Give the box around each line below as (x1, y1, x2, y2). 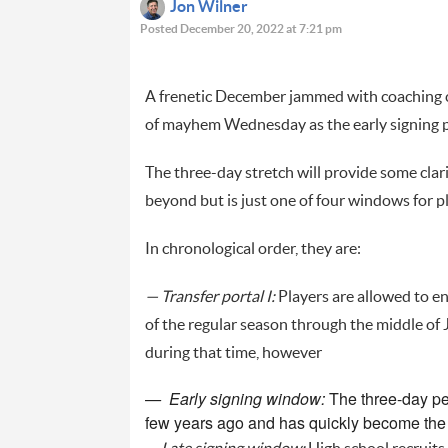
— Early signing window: (144, 386, 325, 410)
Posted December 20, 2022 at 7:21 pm (139, 22, 342, 35)
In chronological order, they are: (144, 240, 361, 257)
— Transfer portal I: (144, 288, 275, 305)
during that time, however (144, 344, 322, 361)
